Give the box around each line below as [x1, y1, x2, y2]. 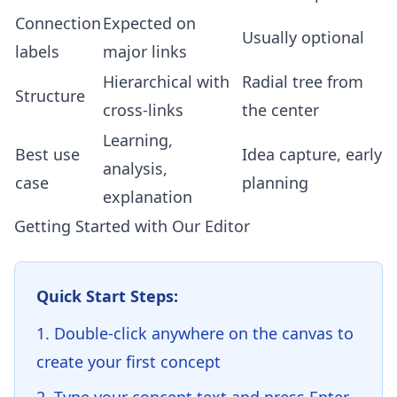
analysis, [103, 158, 167, 179]
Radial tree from [242, 71, 363, 92]
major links [103, 41, 187, 62]
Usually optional [242, 27, 364, 48]
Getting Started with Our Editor [14, 215, 250, 237]
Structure [15, 85, 85, 106]
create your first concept [36, 351, 221, 372]
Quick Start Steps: [36, 285, 178, 307]
